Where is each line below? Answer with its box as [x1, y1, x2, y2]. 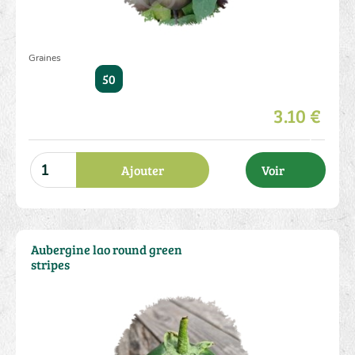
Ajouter [121, 162, 165, 178]
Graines [28, 52, 61, 64]
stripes [30, 256, 70, 273]
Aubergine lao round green [30, 241, 182, 258]
